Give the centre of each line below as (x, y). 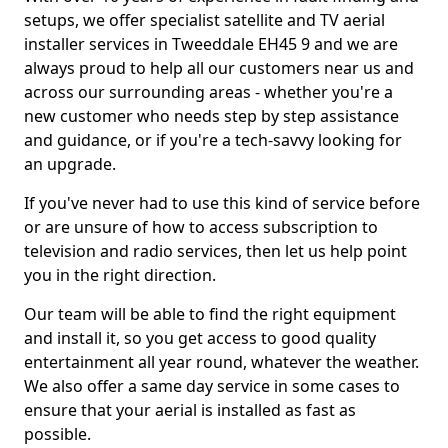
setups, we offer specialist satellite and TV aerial (204, 20)
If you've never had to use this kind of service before (222, 203)
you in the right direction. (120, 275)
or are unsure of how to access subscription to (201, 227)
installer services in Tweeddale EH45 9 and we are (211, 44)
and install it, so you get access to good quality (200, 338)
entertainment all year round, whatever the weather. (221, 362)
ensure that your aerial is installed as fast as (190, 410)
